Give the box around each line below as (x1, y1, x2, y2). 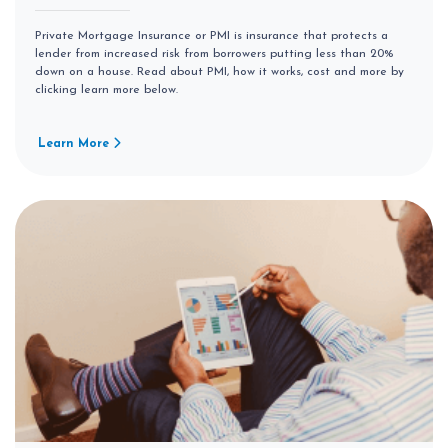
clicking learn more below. (35, 84, 178, 97)
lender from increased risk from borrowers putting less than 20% (35, 48, 394, 61)
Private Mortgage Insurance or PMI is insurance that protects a (35, 30, 388, 43)
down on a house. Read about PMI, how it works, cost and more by (35, 66, 404, 79)
